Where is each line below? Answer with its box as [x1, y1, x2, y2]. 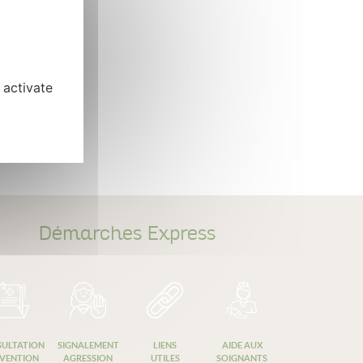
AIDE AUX [221, 340, 263, 350]
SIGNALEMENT [57, 340, 119, 350]
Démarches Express [37, 224, 216, 244]
